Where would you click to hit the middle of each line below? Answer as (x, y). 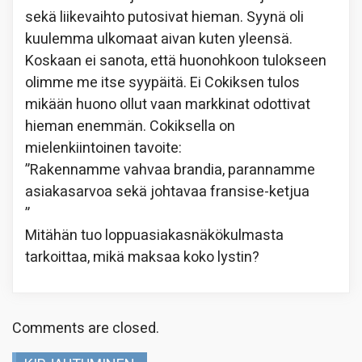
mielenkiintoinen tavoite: (103, 148)
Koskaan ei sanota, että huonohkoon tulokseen (176, 61)
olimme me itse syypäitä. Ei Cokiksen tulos (162, 82)
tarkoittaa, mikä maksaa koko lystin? (145, 257)
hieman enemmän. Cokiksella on (130, 126)
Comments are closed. (86, 328)
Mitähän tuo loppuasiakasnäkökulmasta (154, 235)
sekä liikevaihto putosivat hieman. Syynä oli (164, 17)
